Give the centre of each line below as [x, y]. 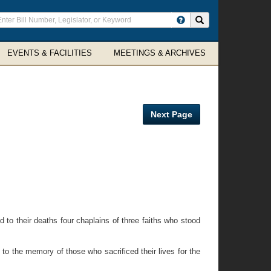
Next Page [171, 114]
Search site [223, 19]
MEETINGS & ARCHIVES [160, 53]
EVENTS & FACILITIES [50, 53]
